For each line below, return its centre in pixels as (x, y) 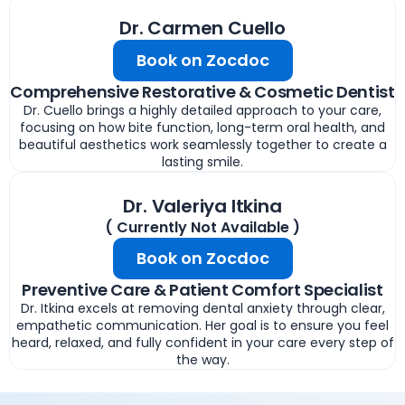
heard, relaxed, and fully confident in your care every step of (202, 342)
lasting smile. (202, 161)
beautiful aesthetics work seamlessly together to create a (202, 144)
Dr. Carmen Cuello (202, 28)
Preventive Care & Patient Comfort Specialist (202, 289)
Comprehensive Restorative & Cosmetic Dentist (202, 91)
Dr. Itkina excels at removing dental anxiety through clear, (202, 308)
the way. (202, 359)
